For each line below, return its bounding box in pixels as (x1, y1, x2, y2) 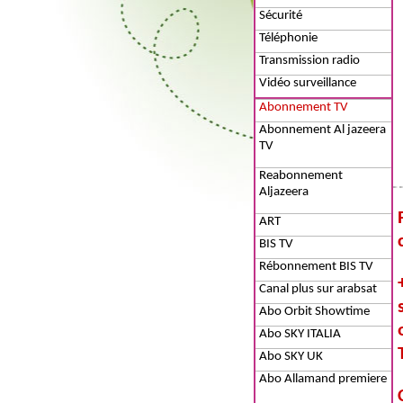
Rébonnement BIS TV (259, 260, 373, 273)
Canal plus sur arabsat (259, 282, 377, 296)
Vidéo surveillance (259, 76, 356, 90)
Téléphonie (259, 31, 318, 45)
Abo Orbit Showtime (259, 305, 370, 318)
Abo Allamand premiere (259, 372, 387, 386)
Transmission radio (259, 54, 360, 67)
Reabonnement (259, 169, 343, 183)
